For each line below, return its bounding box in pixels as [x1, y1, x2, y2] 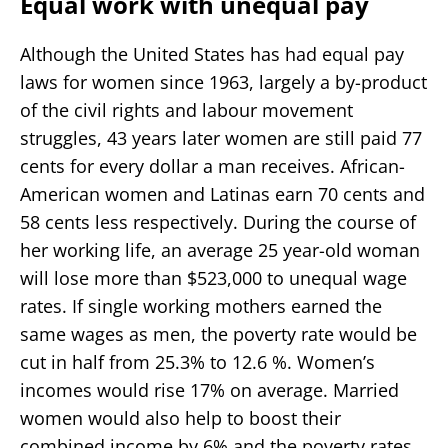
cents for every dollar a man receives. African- [20, 153, 405, 178]
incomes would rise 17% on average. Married [20, 377, 399, 402]
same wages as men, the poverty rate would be [20, 321, 417, 346]
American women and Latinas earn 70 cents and [20, 181, 425, 206]
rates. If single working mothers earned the [20, 293, 382, 318]
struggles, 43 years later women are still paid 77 [20, 125, 422, 150]
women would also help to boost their [20, 405, 341, 430]
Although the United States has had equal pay [20, 41, 404, 66]
